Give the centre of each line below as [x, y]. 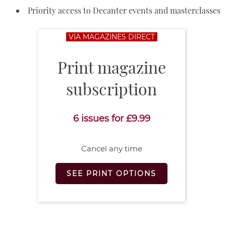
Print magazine [111, 67]
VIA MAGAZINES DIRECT [111, 37]
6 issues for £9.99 [111, 119]
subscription [111, 89]
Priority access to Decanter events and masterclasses [124, 11]
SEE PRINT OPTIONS [111, 174]
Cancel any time [111, 149]
